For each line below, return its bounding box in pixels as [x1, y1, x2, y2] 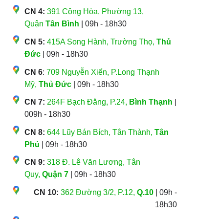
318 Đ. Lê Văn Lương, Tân [46, 158, 140, 167]
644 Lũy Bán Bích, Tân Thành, [46, 128, 154, 136]
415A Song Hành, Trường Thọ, [46, 38, 156, 46]
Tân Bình [45, 20, 79, 28]
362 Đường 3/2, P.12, [61, 188, 137, 197]
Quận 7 [42, 170, 68, 179]
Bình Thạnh [129, 98, 173, 107]
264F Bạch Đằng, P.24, [46, 98, 129, 107]
